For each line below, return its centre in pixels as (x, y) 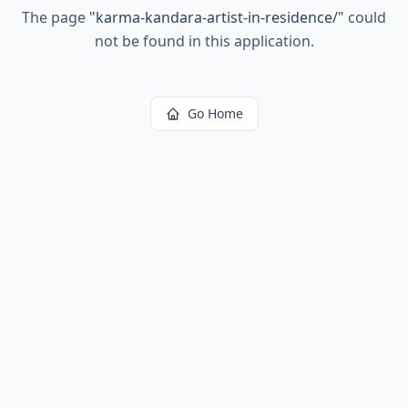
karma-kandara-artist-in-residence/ (217, 17)
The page (56, 17)
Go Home (215, 113)
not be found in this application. (204, 41)
